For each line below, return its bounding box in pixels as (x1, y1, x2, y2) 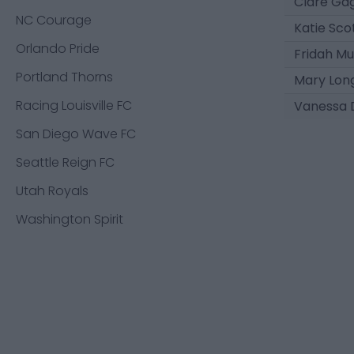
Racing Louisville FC (16, 96, 132, 115)
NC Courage (16, 11, 92, 29)
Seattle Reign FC (16, 153, 115, 171)
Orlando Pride (16, 40, 100, 58)
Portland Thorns (16, 68, 113, 86)
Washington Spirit (16, 210, 123, 228)
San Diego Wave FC (16, 125, 136, 143)
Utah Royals (16, 182, 88, 200)
